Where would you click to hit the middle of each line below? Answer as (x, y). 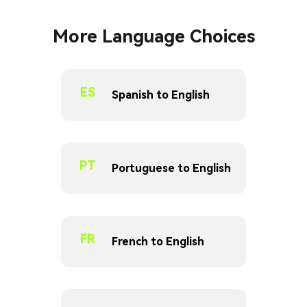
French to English (158, 241)
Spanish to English (161, 95)
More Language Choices (153, 37)
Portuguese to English (171, 168)
